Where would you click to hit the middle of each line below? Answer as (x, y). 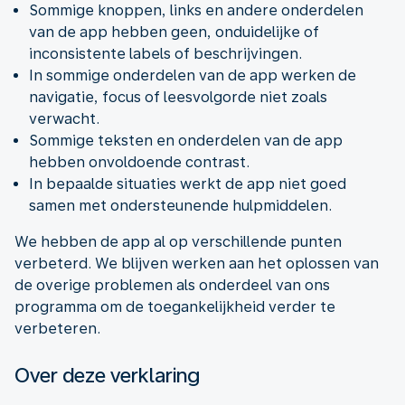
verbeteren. (57, 328)
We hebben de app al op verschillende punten (178, 241)
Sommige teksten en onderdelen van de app (186, 140)
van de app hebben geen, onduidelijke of (174, 32)
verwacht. (64, 118)
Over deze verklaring (107, 375)
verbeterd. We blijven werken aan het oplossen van (197, 263)
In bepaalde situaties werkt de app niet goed (188, 184)
